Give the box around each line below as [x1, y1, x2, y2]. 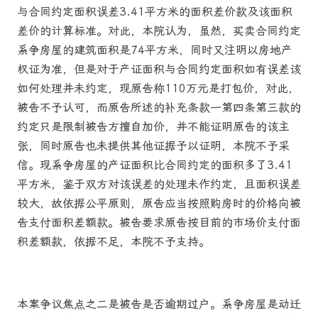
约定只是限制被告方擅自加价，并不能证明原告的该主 [17, 120, 290, 134]
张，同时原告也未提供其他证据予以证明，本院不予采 [17, 139, 290, 153]
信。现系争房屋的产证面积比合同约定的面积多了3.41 [17, 158, 292, 172]
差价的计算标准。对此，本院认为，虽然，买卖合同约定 [17, 24, 301, 38]
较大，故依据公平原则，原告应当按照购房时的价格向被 [17, 197, 301, 211]
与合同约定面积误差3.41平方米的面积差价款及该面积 [17, 5, 292, 19]
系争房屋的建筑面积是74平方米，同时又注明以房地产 [17, 43, 292, 57]
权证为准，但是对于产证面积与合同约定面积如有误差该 [17, 62, 301, 77]
